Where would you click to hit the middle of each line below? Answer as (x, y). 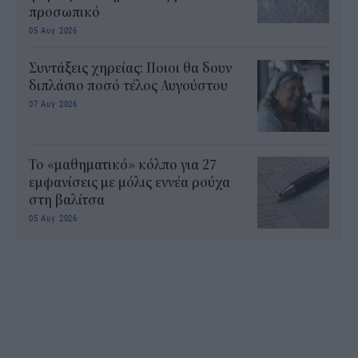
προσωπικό (64, 12)
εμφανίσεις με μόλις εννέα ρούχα (129, 183)
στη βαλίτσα (67, 200)
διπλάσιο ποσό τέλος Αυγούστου (128, 86)
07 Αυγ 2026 (54, 103)
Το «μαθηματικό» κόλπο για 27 (123, 165)
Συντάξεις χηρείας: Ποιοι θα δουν (130, 68)
